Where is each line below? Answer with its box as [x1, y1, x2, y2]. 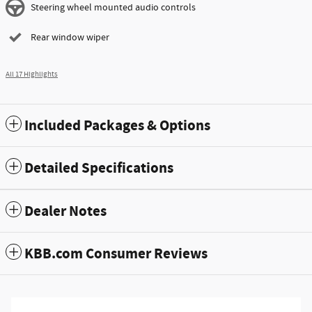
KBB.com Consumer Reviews [24, 244, 208, 265]
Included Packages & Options [24, 116, 210, 136]
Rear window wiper [31, 31, 109, 45]
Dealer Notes [24, 202, 107, 222]
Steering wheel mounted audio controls [31, 1, 196, 15]
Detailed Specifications [24, 159, 173, 179]
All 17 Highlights [6, 70, 58, 80]
